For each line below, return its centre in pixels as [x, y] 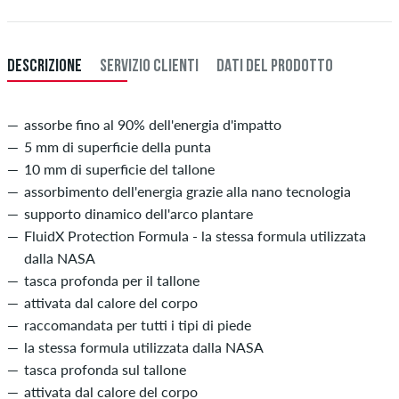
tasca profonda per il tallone [112, 280]
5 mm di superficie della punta [118, 146]
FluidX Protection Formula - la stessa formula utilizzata [195, 235]
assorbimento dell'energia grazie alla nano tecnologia [187, 191]
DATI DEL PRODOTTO [275, 66]
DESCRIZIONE [45, 66]
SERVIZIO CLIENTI [149, 66]
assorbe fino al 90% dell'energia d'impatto [153, 124]
